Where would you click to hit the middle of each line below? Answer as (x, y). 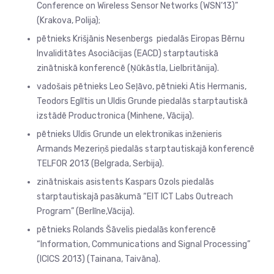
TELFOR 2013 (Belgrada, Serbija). (100, 164)
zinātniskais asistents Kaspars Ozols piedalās (125, 182)
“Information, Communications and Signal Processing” (143, 245)
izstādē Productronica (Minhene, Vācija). (115, 116)
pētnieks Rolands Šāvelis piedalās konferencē (126, 230)
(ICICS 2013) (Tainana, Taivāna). (98, 259)
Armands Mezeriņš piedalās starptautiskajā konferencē (146, 149)
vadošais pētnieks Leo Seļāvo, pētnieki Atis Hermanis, (142, 87)
